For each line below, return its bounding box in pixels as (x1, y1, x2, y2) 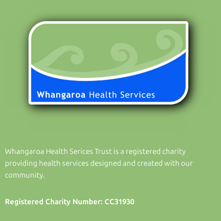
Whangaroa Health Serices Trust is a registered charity (5, 147, 185, 156)
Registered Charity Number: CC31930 (5, 197, 134, 207)
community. (5, 171, 45, 180)
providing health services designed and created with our (5, 159, 193, 168)
